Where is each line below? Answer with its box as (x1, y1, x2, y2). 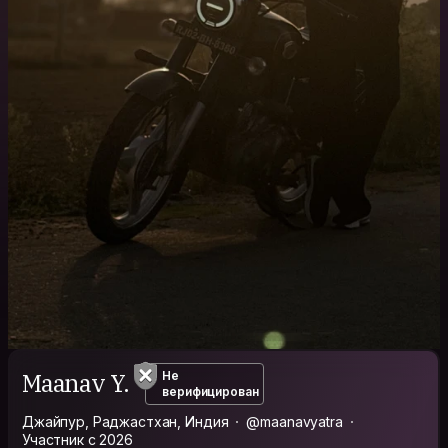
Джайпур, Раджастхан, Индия (22, 412, 229, 430)
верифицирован (162, 383, 259, 399)
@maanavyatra (246, 412, 343, 430)
